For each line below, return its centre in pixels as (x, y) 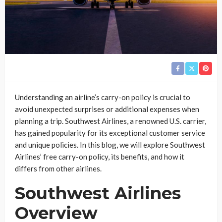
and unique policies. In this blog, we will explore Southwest (110, 144)
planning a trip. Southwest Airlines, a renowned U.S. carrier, (111, 121)
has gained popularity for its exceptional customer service (110, 133)
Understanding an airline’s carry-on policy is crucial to (103, 97)
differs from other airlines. (58, 168)
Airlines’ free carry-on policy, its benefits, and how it (100, 156)
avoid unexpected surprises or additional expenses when (107, 109)
